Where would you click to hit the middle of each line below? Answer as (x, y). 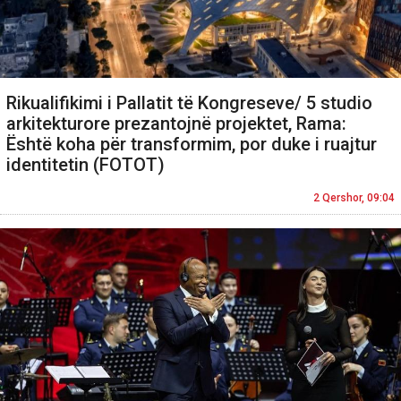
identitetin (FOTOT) (85, 165)
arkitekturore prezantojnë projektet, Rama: (176, 124)
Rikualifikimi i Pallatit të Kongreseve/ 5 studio (189, 103)
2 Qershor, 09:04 (354, 198)
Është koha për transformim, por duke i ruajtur (192, 145)
